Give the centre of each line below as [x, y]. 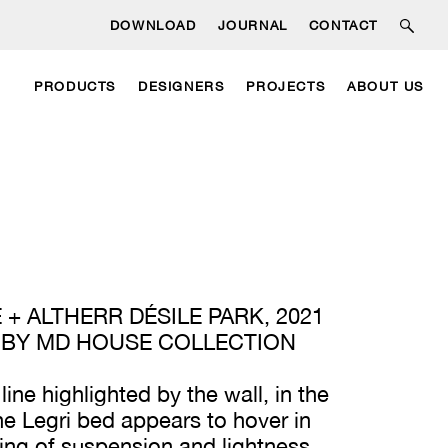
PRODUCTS [75, 86]
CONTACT [343, 25]
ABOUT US [385, 86]
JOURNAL [252, 25]
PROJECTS [286, 86]
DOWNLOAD [153, 25]
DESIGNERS [181, 86]
